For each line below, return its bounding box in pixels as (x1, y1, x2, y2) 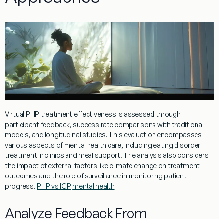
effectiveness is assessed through (72, 110, 181, 119)
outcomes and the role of (5, 172, 85, 180)
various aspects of (5, 141, 64, 150)
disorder (174, 141, 201, 150)
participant (5, 120, 41, 129)
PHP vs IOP (37, 182, 71, 191)
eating (153, 141, 173, 150)
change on (132, 161, 168, 170)
